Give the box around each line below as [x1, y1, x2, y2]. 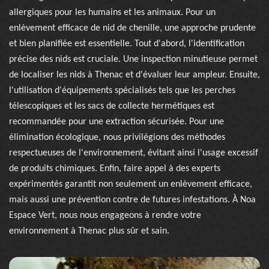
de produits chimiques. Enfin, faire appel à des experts [9, 164, 220, 174]
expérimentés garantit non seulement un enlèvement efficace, [9, 180, 252, 189]
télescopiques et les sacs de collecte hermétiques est [9, 101, 214, 111]
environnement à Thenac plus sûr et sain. [9, 226, 169, 236]
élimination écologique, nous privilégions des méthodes [9, 133, 225, 142]
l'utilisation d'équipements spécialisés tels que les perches [9, 86, 235, 95]
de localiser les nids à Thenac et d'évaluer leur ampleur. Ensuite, [9, 70, 260, 80]
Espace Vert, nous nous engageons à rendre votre [9, 211, 201, 220]
